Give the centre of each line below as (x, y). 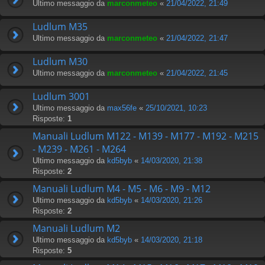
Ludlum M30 (60, 61)
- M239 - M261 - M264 (79, 149)
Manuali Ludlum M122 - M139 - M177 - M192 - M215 (146, 136)
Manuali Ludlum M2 (76, 228)
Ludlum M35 (60, 26)
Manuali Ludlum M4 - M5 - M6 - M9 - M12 (122, 188)
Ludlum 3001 (61, 96)
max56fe (122, 108)
